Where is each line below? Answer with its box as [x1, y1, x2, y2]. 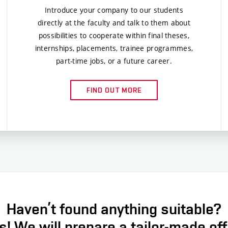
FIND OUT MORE [86, 85, 142, 94]
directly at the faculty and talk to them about [38, 17, 190, 27]
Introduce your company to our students [45, 5, 183, 15]
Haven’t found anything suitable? [7, 199, 221, 218]
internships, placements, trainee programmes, [35, 43, 193, 53]
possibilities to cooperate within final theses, [38, 30, 190, 40]
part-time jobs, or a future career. [56, 55, 172, 66]
